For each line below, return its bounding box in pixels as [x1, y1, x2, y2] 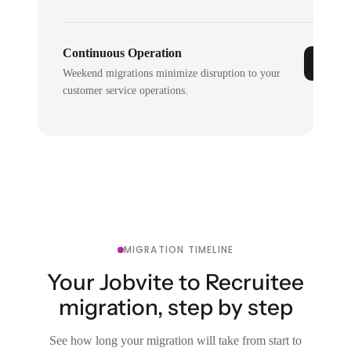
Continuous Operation [63, 45, 183, 60]
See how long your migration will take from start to [49, 333, 302, 347]
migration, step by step [58, 293, 293, 320]
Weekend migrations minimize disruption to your [63, 67, 281, 79]
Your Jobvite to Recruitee [47, 268, 304, 295]
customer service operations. [63, 84, 189, 96]
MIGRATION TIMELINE [123, 242, 234, 256]
